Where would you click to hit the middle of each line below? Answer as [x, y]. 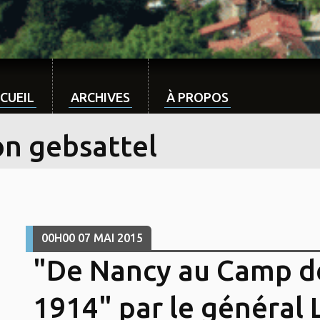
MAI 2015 [118, 238]
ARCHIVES [100, 97]
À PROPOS [197, 97]
